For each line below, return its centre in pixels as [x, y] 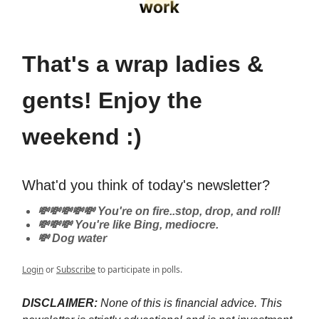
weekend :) [82, 136]
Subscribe [76, 269]
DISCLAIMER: [61, 303]
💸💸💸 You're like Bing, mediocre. [128, 224]
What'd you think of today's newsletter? [146, 185]
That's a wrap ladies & [143, 64]
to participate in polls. [139, 269]
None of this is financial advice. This [191, 303]
